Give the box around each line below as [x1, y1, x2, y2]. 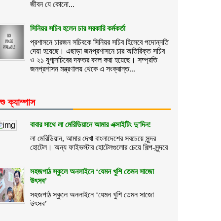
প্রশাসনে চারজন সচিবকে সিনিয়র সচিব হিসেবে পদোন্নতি [30, 38, 169, 46]
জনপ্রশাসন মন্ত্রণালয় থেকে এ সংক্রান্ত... [30, 65, 135, 73]
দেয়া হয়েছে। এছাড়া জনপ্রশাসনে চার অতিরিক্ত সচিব [30, 47, 165, 55]
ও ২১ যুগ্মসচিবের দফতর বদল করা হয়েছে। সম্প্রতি [30, 56, 157, 64]
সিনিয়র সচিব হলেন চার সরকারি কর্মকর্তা [30, 24, 125, 33]
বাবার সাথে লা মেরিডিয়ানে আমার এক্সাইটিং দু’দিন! [30, 120, 151, 129]
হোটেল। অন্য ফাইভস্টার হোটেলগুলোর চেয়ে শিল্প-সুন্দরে [30, 143, 168, 151]
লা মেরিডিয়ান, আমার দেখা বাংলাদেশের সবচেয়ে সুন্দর [30, 134, 156, 143]
